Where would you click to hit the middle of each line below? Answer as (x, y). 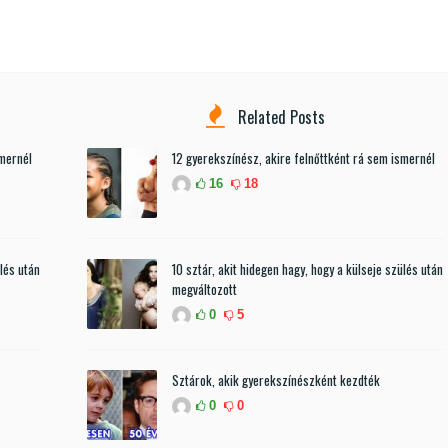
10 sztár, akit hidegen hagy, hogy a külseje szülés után (307, 268)
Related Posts (279, 116)
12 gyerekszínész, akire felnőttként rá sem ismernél (303, 157)
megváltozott (204, 288)
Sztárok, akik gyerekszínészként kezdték (275, 379)
